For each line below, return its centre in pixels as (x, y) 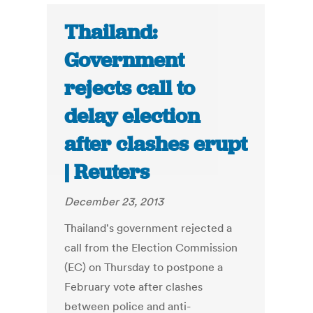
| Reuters (107, 172)
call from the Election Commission (151, 248)
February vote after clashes (134, 287)
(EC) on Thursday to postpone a (144, 267)
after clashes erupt (156, 144)
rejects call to (130, 88)
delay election (132, 116)
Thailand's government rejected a (148, 228)
